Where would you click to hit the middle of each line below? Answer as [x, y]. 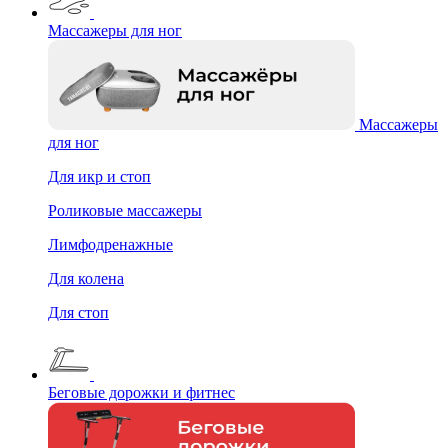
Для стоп [78, 312]
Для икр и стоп [99, 176]
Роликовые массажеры [125, 210]
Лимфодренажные [110, 244]
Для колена [86, 278]
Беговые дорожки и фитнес [141, 392]
